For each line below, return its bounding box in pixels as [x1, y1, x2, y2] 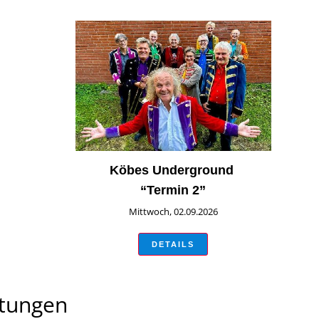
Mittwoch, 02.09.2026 [128, 204, 218, 218]
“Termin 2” [140, 182, 206, 197]
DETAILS [152, 240, 195, 249]
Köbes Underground [109, 162, 237, 177]
